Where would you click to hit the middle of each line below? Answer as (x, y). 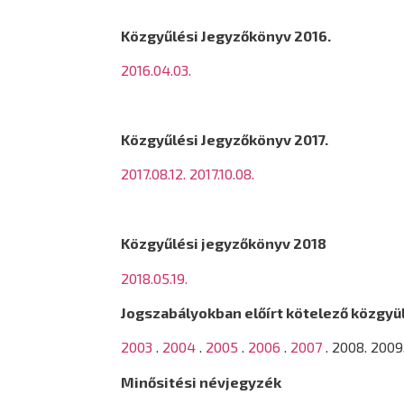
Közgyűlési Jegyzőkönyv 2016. (226, 35)
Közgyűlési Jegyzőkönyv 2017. (225, 139)
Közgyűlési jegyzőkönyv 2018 (224, 243)
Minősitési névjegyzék (202, 381)
